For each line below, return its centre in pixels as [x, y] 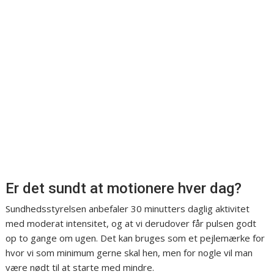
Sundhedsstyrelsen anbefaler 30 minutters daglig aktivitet [128, 209]
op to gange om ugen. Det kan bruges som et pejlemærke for [135, 238]
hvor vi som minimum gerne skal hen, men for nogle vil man [129, 253]
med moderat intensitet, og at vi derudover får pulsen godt [131, 224]
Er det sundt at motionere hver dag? [124, 189]
